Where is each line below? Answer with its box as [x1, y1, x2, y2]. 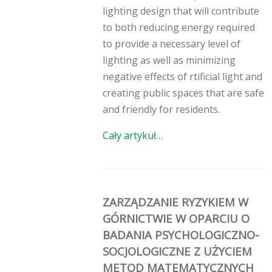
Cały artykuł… [103, 129, 163, 143]
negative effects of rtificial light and [103, 70, 262, 84]
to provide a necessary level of [103, 37, 240, 51]
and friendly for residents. [103, 103, 220, 117]
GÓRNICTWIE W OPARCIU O [103, 211, 250, 226]
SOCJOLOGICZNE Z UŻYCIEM [103, 243, 252, 259]
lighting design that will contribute [103, 4, 259, 18]
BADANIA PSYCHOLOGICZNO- [103, 227, 259, 243]
